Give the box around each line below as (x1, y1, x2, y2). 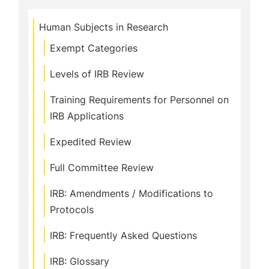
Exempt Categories (50, 41, 138, 55)
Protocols (50, 203, 94, 216)
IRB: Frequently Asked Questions (50, 229, 197, 242)
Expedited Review (50, 135, 131, 148)
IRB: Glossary (50, 255, 109, 268)
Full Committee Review (50, 161, 154, 174)
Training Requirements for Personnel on (50, 93, 229, 106)
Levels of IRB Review (50, 67, 144, 80)
